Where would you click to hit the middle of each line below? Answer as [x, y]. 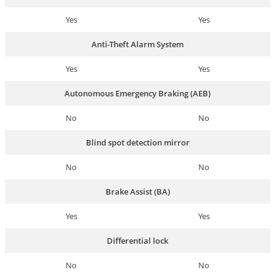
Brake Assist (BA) [137, 192]
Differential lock [137, 241]
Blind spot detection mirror [137, 143]
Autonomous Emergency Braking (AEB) [137, 94]
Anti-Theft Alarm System [137, 45]
